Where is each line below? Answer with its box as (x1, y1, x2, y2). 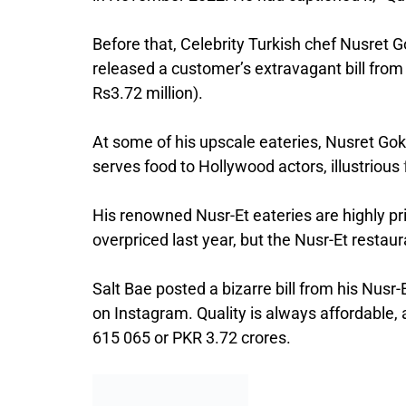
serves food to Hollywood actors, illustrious (92, 157, 403, 177)
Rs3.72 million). (92, 83, 203, 103)
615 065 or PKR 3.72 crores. (92, 328, 291, 348)
